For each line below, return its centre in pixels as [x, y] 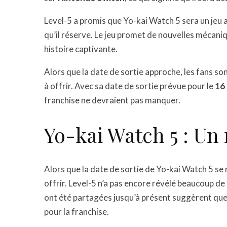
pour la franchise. [77, 212]
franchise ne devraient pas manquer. [112, 100]
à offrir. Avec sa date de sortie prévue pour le [129, 86]
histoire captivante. [81, 49]
